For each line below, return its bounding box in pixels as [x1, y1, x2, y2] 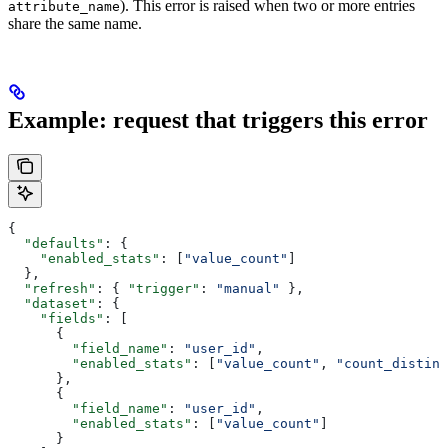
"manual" [216, 281, 280, 297]
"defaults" [8, 236, 104, 252]
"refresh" [8, 281, 96, 297]
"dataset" [8, 296, 96, 312]
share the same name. [8, 15, 142, 33]
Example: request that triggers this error [8, 107, 428, 134]
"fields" [8, 311, 104, 327]
